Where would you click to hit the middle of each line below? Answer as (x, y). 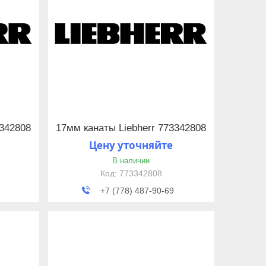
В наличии (131, 160)
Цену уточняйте (131, 145)
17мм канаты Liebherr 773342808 (131, 128)
